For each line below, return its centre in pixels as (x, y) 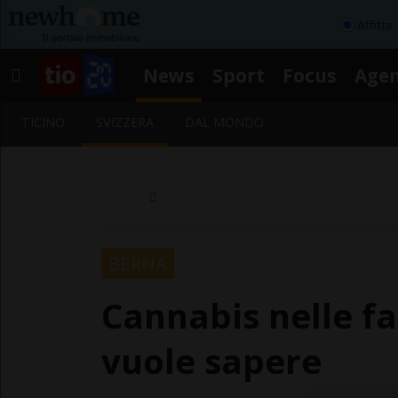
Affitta (374, 24)
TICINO (43, 122)
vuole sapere (211, 360)
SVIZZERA (125, 122)
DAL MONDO (225, 122)
